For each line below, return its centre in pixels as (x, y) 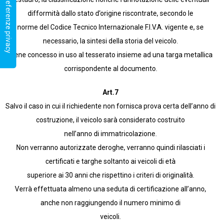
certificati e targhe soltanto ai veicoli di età (110, 162)
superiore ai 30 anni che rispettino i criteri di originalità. (110, 175)
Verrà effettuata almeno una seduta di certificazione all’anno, (110, 189)
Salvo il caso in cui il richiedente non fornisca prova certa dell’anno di (110, 106)
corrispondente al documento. (110, 69)
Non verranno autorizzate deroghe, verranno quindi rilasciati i (110, 148)
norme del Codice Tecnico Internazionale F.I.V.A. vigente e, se (110, 27)
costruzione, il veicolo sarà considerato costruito (110, 120)
